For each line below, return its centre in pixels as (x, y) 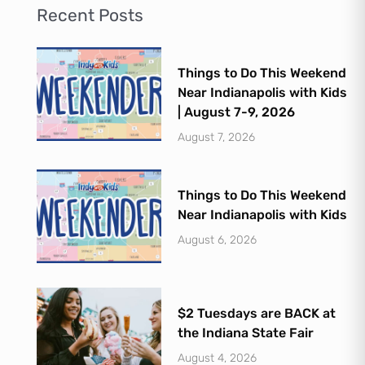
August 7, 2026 (217, 137)
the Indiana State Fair (246, 332)
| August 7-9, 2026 (237, 112)
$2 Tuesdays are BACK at (257, 313)
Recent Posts (90, 15)
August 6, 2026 (218, 240)
